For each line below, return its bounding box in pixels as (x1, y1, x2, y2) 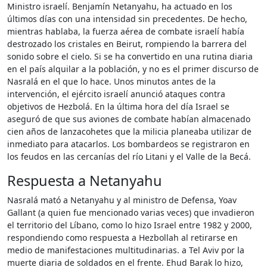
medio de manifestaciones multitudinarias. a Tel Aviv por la (7, 244, 244, 256)
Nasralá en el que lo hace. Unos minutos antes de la (7, 76, 216, 87)
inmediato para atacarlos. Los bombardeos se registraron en (7, 138, 250, 150)
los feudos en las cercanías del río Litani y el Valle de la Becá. (7, 151, 251, 162)
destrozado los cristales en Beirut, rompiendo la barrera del (7, 38, 247, 49)
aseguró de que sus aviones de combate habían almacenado (7, 113, 250, 125)
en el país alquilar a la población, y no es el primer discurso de (7, 63, 259, 74)
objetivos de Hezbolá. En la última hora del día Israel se (7, 101, 229, 112)
